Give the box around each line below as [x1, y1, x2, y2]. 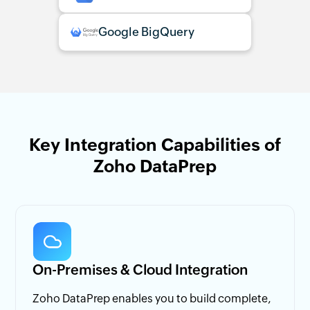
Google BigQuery [98, 24, 194, 39]
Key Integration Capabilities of [28, 134, 282, 154]
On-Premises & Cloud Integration [33, 261, 248, 277]
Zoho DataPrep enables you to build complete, [33, 291, 271, 305]
